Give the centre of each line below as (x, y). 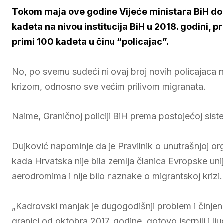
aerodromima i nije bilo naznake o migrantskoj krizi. (117, 176)
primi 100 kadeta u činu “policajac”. (91, 42)
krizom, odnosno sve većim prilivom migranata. (109, 86)
